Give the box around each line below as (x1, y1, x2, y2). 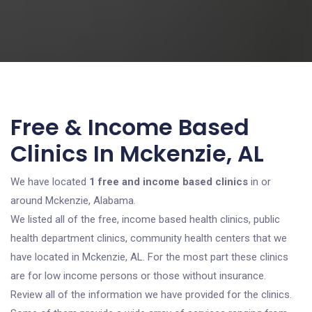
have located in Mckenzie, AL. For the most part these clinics (10, 251, 288, 263)
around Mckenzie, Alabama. (10, 194, 136, 207)
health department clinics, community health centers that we (10, 232, 287, 244)
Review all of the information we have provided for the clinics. (10, 288, 292, 301)
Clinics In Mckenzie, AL (10, 138, 264, 169)
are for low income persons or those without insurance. (10, 270, 266, 282)
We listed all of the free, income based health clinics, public (10, 213, 280, 226)
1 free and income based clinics (89, 175, 248, 188)
